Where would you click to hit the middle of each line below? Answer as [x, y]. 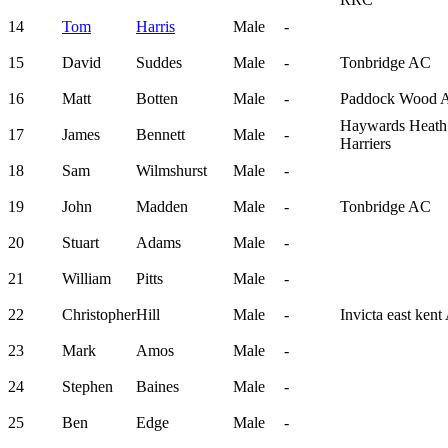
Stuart [80, 243]
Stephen [87, 387]
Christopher [99, 315]
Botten [157, 99]
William [86, 279]
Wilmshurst [171, 171]
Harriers [365, 144]
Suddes [159, 63]
